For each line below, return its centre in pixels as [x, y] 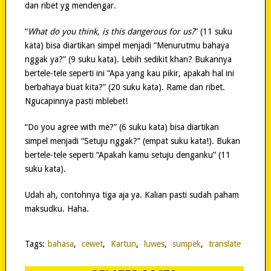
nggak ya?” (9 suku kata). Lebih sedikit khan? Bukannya [128, 60]
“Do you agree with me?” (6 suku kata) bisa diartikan [122, 127]
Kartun [123, 244]
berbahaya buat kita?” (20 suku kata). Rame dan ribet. [125, 87]
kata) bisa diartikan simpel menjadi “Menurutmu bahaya [127, 46]
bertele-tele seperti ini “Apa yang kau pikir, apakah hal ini [129, 73]
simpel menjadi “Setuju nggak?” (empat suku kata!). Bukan [132, 141]
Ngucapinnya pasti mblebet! [76, 101]
